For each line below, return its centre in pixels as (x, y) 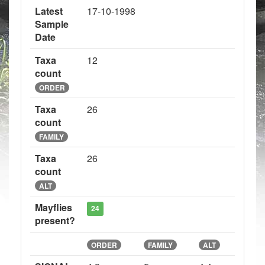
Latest (49, 11)
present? (55, 220)
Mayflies (54, 207)
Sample (52, 24)
